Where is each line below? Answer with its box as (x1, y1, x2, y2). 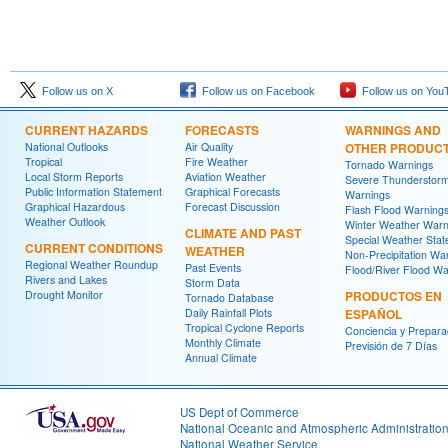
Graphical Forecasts (185, 184, 280, 199)
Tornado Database (185, 290, 274, 305)
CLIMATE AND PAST (185, 224, 301, 242)
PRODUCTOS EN (345, 287, 442, 305)
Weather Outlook (25, 214, 105, 229)
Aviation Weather (185, 169, 266, 184)
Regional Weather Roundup (25, 257, 158, 272)
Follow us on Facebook (196, 85, 315, 97)
